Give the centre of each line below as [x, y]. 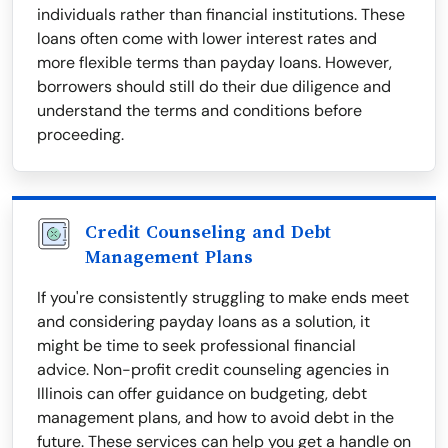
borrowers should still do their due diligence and [214, 87]
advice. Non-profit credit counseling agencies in [213, 370]
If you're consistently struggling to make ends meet [223, 298]
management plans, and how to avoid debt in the [215, 418]
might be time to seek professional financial [196, 346]
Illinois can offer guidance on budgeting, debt [202, 394]
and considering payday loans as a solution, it [203, 322]
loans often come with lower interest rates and [207, 39]
